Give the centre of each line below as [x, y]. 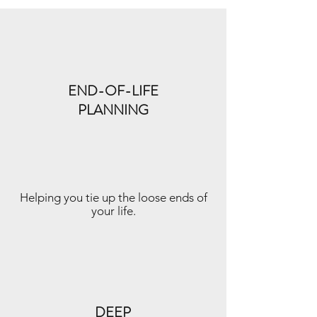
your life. [113, 211]
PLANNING [113, 110]
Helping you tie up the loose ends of [113, 197]
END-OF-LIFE [113, 91]
